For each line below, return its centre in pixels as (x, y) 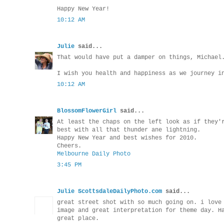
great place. (78, 219)
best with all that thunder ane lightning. (129, 130)
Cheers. (69, 146)
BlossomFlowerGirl (87, 111)
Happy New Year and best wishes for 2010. (127, 138)
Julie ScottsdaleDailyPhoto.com (109, 192)
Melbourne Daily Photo (94, 154)
